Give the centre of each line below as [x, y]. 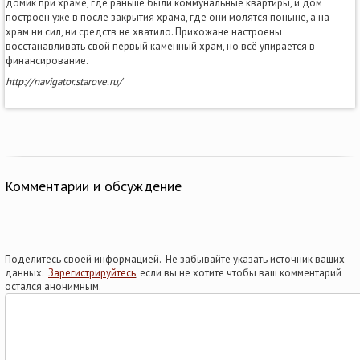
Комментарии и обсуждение [93, 186]
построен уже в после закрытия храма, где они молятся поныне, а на [168, 17]
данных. [27, 272]
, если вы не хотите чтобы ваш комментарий [239, 272]
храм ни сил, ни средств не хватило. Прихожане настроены [144, 31]
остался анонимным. [53, 286]
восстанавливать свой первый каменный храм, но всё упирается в [160, 46]
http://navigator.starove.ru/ [64, 81]
